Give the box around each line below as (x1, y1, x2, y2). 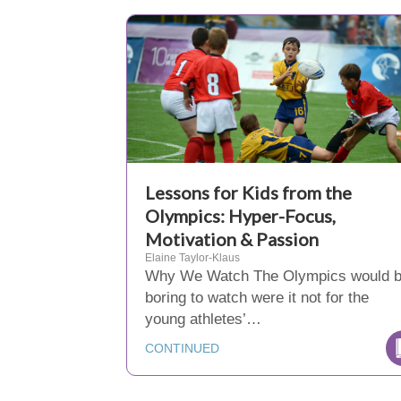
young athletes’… (145, 311, 261, 328)
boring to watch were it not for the (145, 289, 369, 306)
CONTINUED (145, 341, 219, 355)
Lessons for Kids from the (145, 182, 352, 203)
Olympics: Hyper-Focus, (145, 205, 336, 226)
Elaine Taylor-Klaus (145, 252, 240, 264)
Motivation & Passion (145, 228, 319, 250)
